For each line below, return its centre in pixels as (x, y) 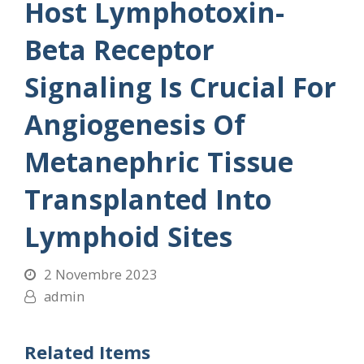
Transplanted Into (147, 199)
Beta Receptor (119, 50)
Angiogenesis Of (134, 124)
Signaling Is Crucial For (180, 87)
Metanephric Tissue (158, 162)
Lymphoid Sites (128, 236)
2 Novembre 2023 (100, 274)
